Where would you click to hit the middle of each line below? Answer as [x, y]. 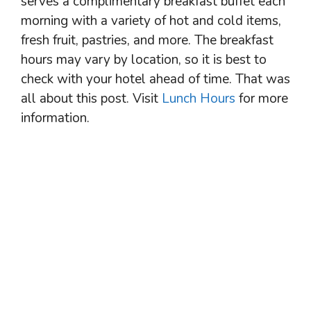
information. [55, 118]
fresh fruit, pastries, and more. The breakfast [147, 40]
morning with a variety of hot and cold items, [151, 20]
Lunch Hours [199, 98]
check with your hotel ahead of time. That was [155, 79]
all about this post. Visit [91, 98]
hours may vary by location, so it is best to [144, 59]
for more [262, 98]
